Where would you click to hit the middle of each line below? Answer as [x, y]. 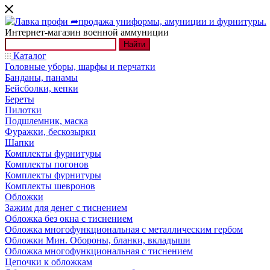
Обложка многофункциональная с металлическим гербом [124, 229]
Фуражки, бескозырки [50, 132]
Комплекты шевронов [50, 186]
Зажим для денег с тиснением [66, 208]
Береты [20, 99]
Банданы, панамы [41, 77]
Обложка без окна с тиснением [69, 218]
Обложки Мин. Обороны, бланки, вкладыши [98, 240]
